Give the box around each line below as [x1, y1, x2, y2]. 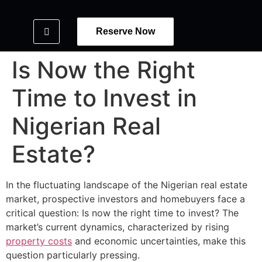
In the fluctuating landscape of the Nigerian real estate [6, 179, 247, 191]
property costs [6, 235, 72, 247]
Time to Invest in [12, 84, 197, 112]
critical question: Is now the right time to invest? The [6, 207, 239, 219]
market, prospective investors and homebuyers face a [6, 193, 245, 205]
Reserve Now [96, 26, 155, 36]
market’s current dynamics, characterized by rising [6, 221, 229, 233]
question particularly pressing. [6, 249, 140, 261]
